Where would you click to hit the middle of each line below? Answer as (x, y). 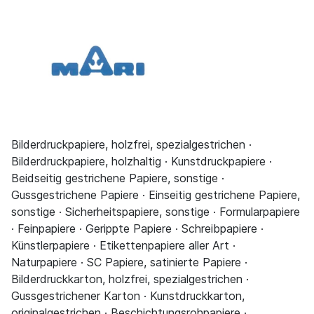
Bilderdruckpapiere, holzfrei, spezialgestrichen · (131, 144)
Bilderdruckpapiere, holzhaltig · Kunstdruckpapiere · (142, 161)
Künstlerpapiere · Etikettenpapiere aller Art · (123, 245)
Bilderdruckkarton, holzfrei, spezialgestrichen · (130, 279)
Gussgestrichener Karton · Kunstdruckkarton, (128, 295)
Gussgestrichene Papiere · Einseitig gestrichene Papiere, (156, 194)
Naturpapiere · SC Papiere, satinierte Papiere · (129, 262)
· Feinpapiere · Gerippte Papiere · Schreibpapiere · (137, 228)
